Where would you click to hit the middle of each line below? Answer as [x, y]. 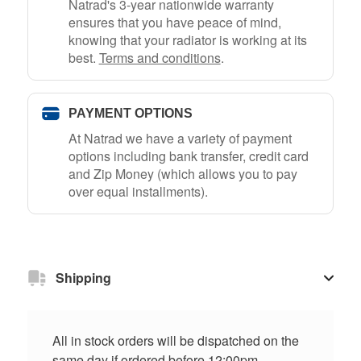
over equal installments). [138, 191]
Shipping [83, 278]
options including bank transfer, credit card [188, 156]
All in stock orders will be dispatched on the [175, 340]
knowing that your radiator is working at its [187, 39]
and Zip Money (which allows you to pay [183, 173]
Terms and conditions [160, 57]
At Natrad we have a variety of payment [180, 138]
